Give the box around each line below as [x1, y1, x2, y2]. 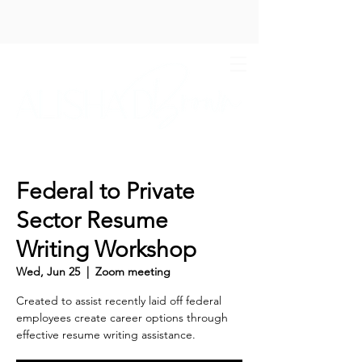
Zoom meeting [95, 264, 170, 279]
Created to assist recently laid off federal [16, 293, 221, 308]
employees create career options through [16, 310, 228, 325]
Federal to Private [16, 178, 195, 204]
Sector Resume [16, 207, 168, 234]
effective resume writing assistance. [16, 327, 196, 342]
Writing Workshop [16, 236, 196, 263]
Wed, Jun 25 [16, 264, 80, 279]
